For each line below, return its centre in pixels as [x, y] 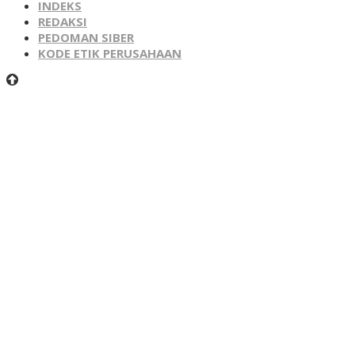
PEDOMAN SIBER [86, 37]
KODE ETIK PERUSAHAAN [110, 53]
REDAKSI [63, 21]
